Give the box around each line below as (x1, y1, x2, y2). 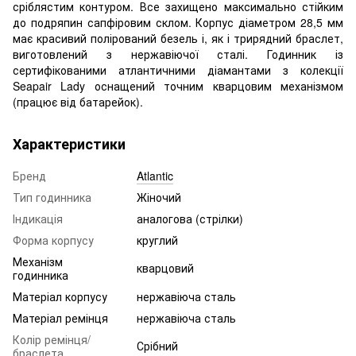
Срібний (137, 337, 178, 354)
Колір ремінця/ (13, 331, 91, 347)
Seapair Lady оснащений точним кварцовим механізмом (13, 77, 343, 94)
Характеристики (13, 133, 126, 154)
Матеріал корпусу (13, 288, 107, 304)
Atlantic (137, 167, 173, 184)
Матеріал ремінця (13, 309, 108, 326)
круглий (137, 231, 178, 248)
